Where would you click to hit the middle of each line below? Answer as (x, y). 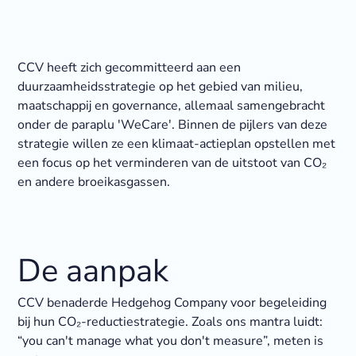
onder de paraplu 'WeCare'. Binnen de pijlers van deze (172, 125)
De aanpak (93, 271)
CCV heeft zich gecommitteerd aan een (129, 68)
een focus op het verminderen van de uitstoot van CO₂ (172, 163)
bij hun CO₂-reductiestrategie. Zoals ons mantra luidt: (170, 322)
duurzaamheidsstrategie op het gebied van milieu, (160, 87)
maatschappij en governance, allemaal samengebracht (171, 106)
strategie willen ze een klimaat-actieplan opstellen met (176, 144)
